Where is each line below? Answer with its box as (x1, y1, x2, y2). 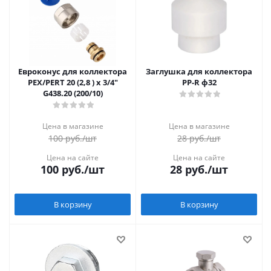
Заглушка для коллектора (146, 66, 252, 77)
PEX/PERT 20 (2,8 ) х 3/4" (27, 77, 118, 88)
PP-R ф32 (181, 77, 217, 88)
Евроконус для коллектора (18, 66, 127, 77)
